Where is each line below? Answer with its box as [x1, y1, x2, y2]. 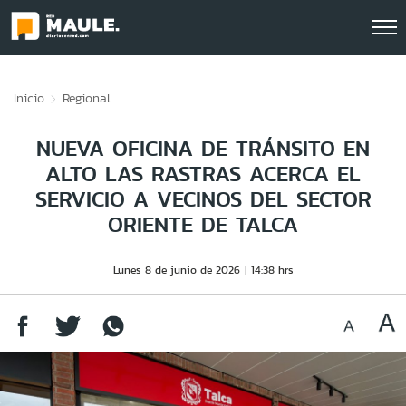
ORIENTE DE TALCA [108, 208, 298, 240]
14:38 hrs [250, 262, 294, 277]
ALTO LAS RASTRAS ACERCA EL [45, 158, 361, 189]
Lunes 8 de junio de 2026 [112, 262, 240, 277]
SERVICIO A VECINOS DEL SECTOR [34, 183, 372, 215]
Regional [63, 89, 111, 107]
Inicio [14, 89, 44, 107]
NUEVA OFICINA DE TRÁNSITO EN [36, 132, 370, 164]
